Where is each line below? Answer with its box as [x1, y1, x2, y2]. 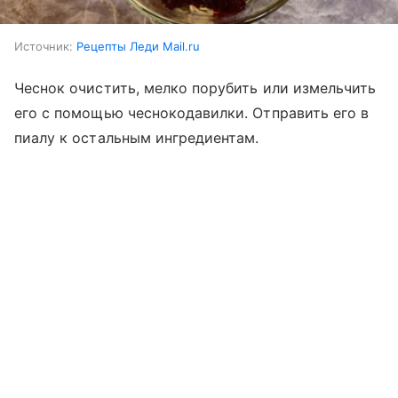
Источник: [14, 38, 73, 53]
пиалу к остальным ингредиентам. [14, 128, 259, 147]
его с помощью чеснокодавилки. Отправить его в [14, 103, 370, 122]
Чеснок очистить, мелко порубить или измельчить [14, 78, 377, 97]
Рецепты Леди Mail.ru [76, 38, 200, 53]
